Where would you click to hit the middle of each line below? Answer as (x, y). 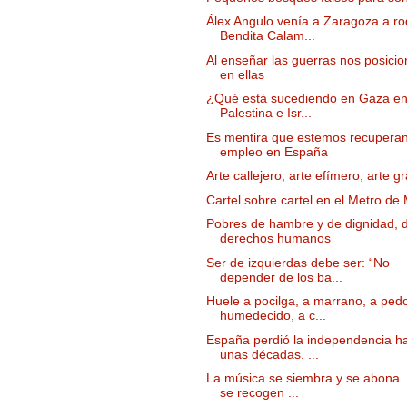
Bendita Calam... (267, 36)
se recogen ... (259, 393)
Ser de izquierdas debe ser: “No (298, 262)
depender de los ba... (281, 277)
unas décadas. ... (269, 354)
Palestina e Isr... (265, 113)
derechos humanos (275, 238)
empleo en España (273, 151)
